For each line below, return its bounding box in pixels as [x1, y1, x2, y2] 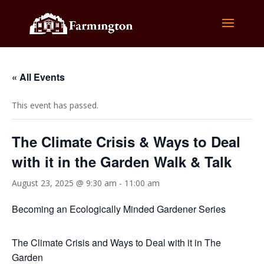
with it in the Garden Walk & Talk [12, 151, 232, 171]
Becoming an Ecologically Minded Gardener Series [12, 202, 226, 216]
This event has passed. [12, 100, 98, 111]
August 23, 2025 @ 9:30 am [12, 177, 117, 189]
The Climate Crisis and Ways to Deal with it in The [12, 236, 221, 249]
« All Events [12, 70, 65, 84]
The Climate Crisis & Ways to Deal [12, 131, 240, 151]
